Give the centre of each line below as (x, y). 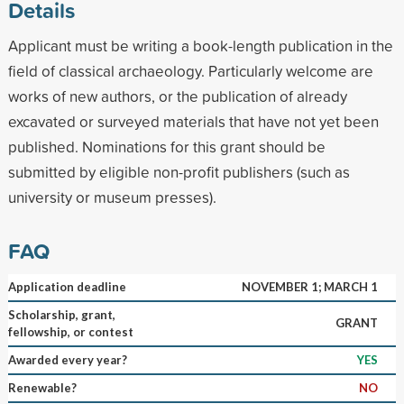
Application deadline (67, 286)
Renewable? (42, 387)
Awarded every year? (67, 359)
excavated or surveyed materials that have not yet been (193, 121)
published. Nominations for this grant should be (166, 146)
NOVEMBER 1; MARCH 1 (309, 286)
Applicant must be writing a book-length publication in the (200, 45)
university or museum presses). (112, 197)
